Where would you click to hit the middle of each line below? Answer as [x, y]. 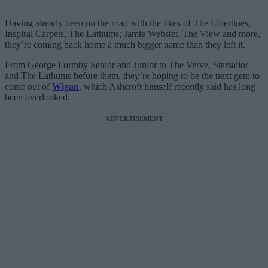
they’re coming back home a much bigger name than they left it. [125, 45]
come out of [28, 87]
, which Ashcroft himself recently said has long [167, 87]
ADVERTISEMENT [134, 119]
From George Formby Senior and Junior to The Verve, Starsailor [127, 65]
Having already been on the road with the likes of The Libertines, [128, 23]
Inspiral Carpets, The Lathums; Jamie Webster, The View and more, [133, 34]
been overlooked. [37, 98]
